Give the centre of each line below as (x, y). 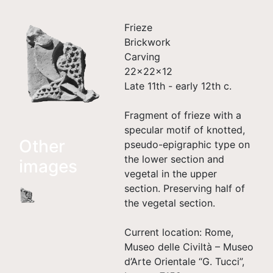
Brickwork (148, 42)
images (48, 167)
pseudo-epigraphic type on (187, 144)
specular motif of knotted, (185, 130)
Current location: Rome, (179, 232)
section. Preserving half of (185, 188)
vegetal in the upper (171, 174)
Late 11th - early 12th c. (178, 86)
